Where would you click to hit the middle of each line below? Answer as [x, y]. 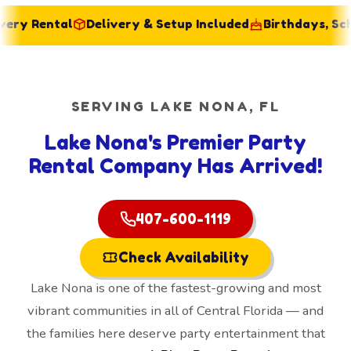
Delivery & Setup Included [141, 24]
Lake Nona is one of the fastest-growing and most [175, 288]
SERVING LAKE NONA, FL [175, 107]
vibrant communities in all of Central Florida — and [175, 311]
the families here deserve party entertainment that [175, 334]
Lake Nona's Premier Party [175, 143]
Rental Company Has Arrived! [175, 166]
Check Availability [183, 258]
